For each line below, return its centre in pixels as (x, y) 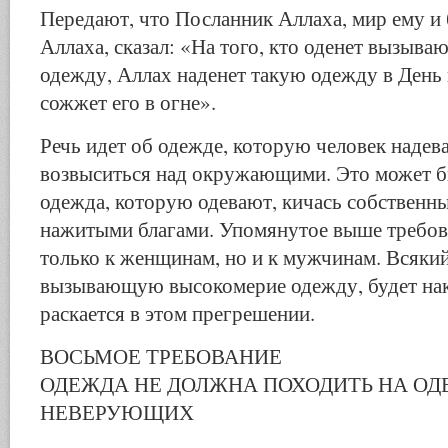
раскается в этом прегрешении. (177, 313)
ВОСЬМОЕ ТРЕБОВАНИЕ (161, 356)
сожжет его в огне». (128, 102)
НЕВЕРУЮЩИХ (117, 412)
